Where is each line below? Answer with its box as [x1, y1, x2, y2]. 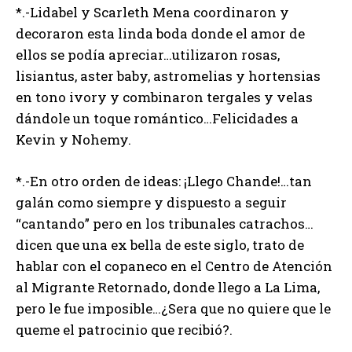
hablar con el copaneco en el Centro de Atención [16, 257, 332, 276]
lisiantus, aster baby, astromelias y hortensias [16, 67, 321, 86]
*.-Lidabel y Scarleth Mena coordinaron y [16, 3, 289, 22]
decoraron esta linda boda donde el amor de [16, 24, 305, 43]
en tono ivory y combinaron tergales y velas [16, 88, 313, 107]
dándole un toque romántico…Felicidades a [16, 109, 299, 128]
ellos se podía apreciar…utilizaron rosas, [16, 46, 280, 64]
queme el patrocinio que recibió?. [16, 321, 233, 339]
